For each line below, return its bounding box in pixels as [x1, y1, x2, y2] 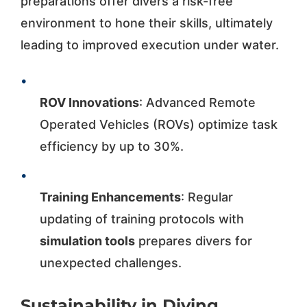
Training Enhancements [39, 189, 181, 204]
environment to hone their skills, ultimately [20, 15, 273, 30]
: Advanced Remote [138, 95, 256, 110]
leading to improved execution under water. [20, 37, 279, 52]
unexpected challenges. [39, 255, 182, 270]
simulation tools [39, 233, 135, 248]
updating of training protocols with [39, 211, 244, 226]
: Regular [180, 189, 233, 204]
